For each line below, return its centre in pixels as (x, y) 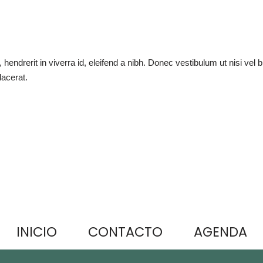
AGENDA (220, 232)
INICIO (36, 232)
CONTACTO (125, 232)
